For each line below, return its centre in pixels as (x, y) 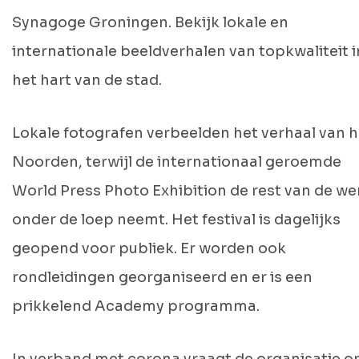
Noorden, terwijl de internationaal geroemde (177, 162)
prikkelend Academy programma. (136, 306)
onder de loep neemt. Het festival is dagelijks (176, 220)
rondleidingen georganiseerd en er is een (162, 277)
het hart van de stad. (87, 80)
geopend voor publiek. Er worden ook (149, 248)
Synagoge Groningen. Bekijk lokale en (150, 22)
